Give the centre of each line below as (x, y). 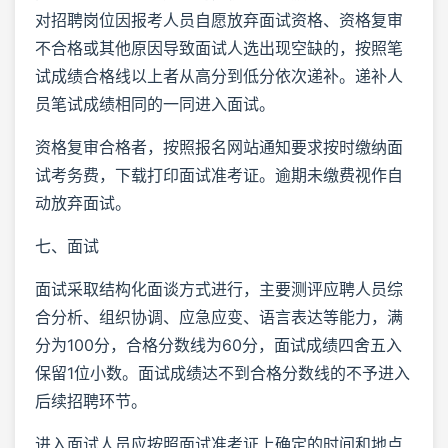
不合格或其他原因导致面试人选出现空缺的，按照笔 (219, 47)
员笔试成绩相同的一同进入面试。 (155, 103)
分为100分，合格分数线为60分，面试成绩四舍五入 (218, 344)
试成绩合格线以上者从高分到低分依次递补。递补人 (219, 75)
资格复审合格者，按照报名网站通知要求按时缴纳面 (219, 146)
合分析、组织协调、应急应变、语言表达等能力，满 (219, 316)
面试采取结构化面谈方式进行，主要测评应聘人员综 (219, 288)
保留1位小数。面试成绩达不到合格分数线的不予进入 (222, 372)
